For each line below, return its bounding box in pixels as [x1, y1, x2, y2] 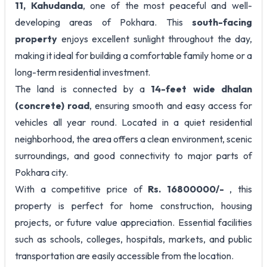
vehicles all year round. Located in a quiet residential [15, 116, 252, 128]
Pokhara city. [15, 166, 68, 178]
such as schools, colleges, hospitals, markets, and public [15, 232, 252, 245]
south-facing [192, 15, 252, 28]
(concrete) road [15, 99, 90, 111]
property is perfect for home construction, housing [15, 199, 252, 212]
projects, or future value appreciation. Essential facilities [15, 216, 252, 228]
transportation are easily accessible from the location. [15, 249, 234, 262]
